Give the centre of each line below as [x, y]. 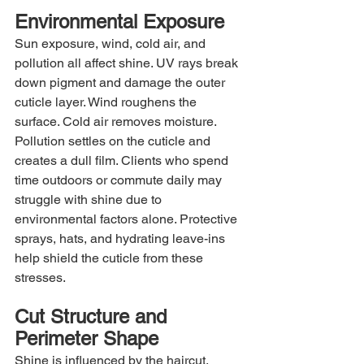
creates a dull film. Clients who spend [123, 160]
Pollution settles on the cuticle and [114, 141]
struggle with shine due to [90, 199]
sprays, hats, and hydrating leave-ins [121, 238]
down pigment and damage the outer [121, 82]
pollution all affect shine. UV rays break [128, 63]
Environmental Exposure [119, 21]
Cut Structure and [93, 316]
